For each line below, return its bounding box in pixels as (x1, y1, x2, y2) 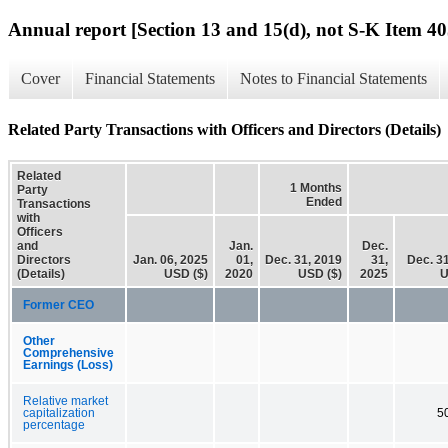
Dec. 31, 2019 (265, 252, 342, 267)
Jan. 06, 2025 (133, 252, 208, 267)
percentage (23, 418, 85, 431)
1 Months (290, 180, 342, 195)
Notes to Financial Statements (240, 70, 427, 88)
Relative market (23, 394, 108, 407)
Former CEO (23, 298, 94, 311)
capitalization (23, 406, 95, 419)
